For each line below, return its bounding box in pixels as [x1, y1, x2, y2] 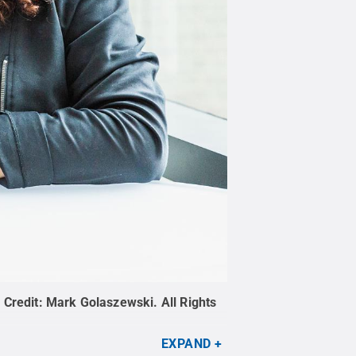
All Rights [161, 295, 217, 311]
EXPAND [161, 336, 211, 352]
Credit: [3, 295, 46, 311]
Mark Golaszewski [45, 295, 154, 311]
